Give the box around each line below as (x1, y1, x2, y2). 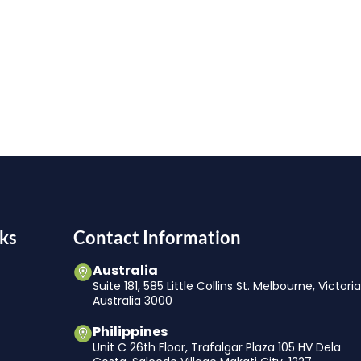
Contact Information (73, 226, 242, 249)
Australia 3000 (93, 293, 173, 309)
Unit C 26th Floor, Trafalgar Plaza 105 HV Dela (93, 339, 342, 356)
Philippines (93, 322, 168, 342)
